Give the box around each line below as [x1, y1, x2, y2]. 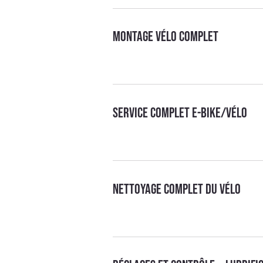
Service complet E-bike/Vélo [113, 104, 248, 122]
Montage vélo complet [113, 28, 219, 45]
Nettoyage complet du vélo [113, 180, 241, 198]
